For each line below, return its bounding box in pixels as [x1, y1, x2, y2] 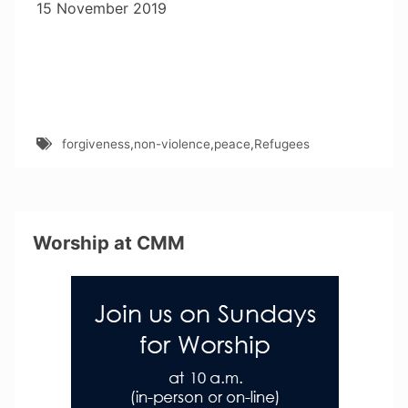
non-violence [133, 136, 210, 151]
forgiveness [61, 136, 130, 151]
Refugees [253, 136, 310, 151]
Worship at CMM [33, 231, 186, 255]
